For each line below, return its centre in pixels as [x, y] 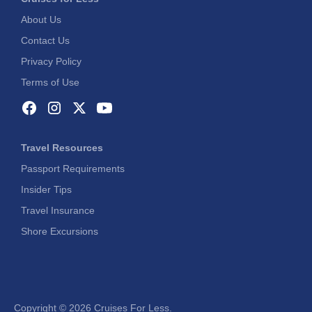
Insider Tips [46, 190]
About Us [41, 20]
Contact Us [45, 41]
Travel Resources [62, 148]
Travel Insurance [58, 211]
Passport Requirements [73, 169]
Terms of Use [50, 83]
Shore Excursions [60, 232]
